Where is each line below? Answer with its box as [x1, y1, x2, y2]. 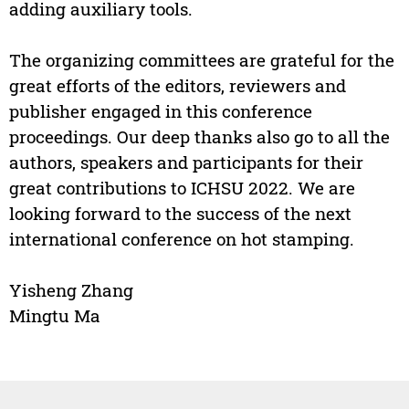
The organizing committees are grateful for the [8, 48, 394, 72]
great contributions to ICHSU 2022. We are [8, 176, 355, 200]
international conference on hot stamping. [8, 227, 354, 251]
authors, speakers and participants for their [8, 151, 363, 174]
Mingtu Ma [8, 304, 100, 328]
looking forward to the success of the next [8, 202, 351, 225]
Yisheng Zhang [8, 278, 133, 302]
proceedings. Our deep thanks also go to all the [8, 125, 390, 149]
